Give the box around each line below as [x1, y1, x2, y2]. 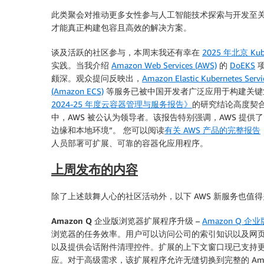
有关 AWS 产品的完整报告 [164, 125, 260, 135]
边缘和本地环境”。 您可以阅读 [51, 125, 164, 135]
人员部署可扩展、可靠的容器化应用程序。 [51, 138, 208, 148]
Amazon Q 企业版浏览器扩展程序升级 [51, 215, 193, 226]
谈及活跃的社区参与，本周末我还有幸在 [51, 47, 202, 57]
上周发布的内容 [51, 162, 138, 177]
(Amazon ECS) [51, 86, 104, 96]
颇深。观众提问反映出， [51, 73, 142, 83]
